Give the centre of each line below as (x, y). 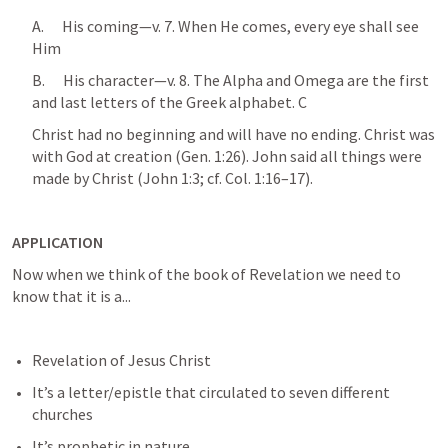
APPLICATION (57, 242)
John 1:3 (171, 178)
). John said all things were (331, 156)
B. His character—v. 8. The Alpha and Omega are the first (230, 80)
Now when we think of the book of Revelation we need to (206, 274)
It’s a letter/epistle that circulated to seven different (211, 392)
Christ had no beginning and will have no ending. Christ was (233, 134)
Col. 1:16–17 (265, 178)
